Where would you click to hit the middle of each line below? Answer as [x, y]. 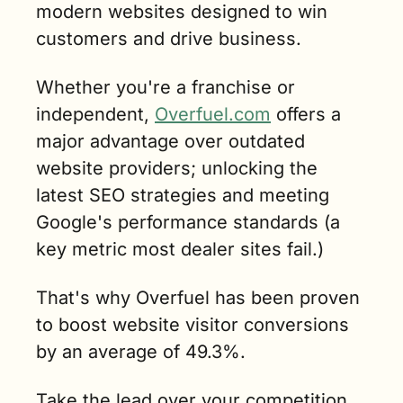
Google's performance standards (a [188, 223]
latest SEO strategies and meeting [183, 196]
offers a [306, 115]
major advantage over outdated [170, 142]
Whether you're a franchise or [166, 88]
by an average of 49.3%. [141, 352]
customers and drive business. [169, 39]
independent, [95, 115]
